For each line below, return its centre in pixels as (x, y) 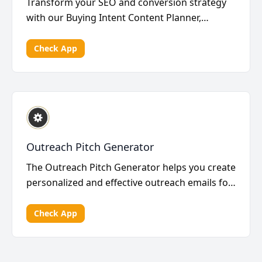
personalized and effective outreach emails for (129, 182)
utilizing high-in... (64, 33)
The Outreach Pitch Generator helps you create (131, 167)
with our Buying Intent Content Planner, (114, 18)
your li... (44, 198)
